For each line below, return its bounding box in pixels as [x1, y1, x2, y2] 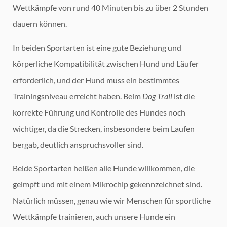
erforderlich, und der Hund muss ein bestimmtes [13, 74, 179, 85]
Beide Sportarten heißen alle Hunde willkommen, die [13, 163, 195, 173]
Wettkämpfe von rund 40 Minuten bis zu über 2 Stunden [13, 3, 208, 13]
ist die [172, 91, 195, 101]
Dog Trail [142, 91, 172, 101]
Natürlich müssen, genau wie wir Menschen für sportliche [13, 196, 211, 206]
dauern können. [13, 19, 67, 29]
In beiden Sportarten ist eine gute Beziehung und [13, 42, 181, 52]
